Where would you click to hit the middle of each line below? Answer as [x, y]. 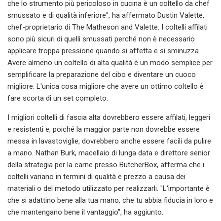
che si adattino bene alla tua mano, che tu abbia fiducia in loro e [110, 200]
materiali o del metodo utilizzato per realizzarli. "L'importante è [109, 188]
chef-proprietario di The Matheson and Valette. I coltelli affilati [108, 27]
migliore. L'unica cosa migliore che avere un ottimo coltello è [106, 86]
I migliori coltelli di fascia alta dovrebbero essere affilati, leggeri [109, 117]
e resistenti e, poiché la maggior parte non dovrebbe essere [104, 129]
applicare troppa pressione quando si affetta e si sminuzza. [104, 51]
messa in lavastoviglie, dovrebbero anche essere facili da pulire [109, 141]
